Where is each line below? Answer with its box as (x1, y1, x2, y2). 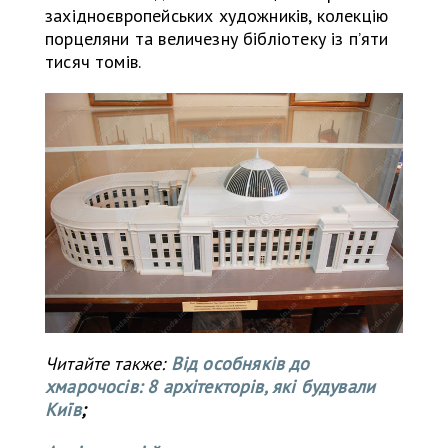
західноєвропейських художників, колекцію (45, 4, 389, 28)
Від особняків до (170, 352, 310, 376)
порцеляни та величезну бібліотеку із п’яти (45, 27, 389, 51)
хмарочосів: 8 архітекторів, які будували (45, 375, 376, 399)
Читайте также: (45, 352, 166, 376)
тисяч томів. (45, 50, 142, 74)
